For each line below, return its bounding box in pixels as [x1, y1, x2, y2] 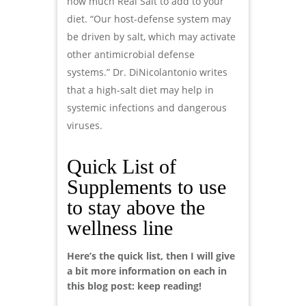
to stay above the [67, 195, 205, 219]
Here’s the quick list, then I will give [67, 249, 235, 262]
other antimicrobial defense [67, 47, 195, 61]
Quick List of [67, 154, 176, 178]
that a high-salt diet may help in [67, 83, 214, 96]
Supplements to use [67, 175, 226, 198]
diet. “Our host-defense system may [67, 12, 231, 25]
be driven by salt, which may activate [67, 29, 236, 43]
